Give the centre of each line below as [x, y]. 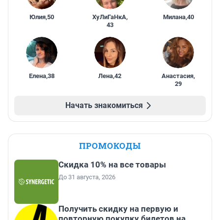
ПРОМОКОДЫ [110, 145]
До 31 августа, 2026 [87, 177]
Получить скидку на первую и [118, 208]
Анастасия [178, 76]
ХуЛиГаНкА [109, 17]
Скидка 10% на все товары [112, 164]
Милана [174, 17]
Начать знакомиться [104, 105]
